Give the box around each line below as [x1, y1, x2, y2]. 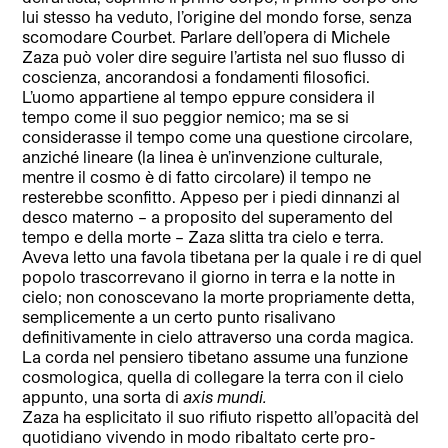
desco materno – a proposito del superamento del [22, 207, 394, 227]
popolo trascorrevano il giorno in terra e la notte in [22, 267, 396, 287]
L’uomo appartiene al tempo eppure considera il [22, 87, 376, 107]
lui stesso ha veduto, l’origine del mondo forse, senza [22, 7, 413, 27]
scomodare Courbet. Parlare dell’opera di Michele [22, 27, 391, 47]
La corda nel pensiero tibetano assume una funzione [22, 347, 409, 367]
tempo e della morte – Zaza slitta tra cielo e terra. [22, 227, 385, 247]
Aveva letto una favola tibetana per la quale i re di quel [22, 247, 423, 267]
